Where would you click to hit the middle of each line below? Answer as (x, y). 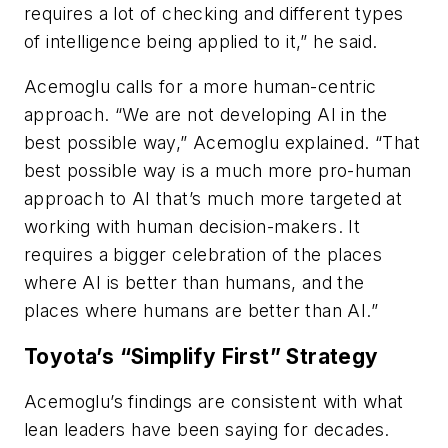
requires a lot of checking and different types (214, 13)
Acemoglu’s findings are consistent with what (214, 402)
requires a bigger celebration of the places (203, 255)
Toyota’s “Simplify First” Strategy (201, 356)
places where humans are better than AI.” (201, 311)
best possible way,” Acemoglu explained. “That (222, 143)
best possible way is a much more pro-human (218, 171)
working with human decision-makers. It (192, 227)
